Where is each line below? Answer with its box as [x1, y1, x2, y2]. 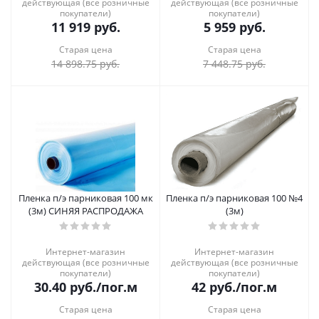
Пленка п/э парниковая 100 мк [18, 192, 153, 204]
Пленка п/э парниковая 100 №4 [166, 192, 303, 204]
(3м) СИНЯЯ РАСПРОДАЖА [28, 204, 143, 217]
